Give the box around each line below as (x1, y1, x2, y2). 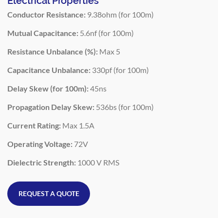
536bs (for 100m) (94, 102, 154, 111)
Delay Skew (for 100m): (7, 83, 89, 93)
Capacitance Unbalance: (7, 65, 91, 74)
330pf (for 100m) (91, 65, 149, 74)
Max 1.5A (61, 120, 94, 130)
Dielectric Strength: (7, 157, 76, 167)
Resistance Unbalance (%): (7, 46, 98, 56)
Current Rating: (7, 120, 61, 130)
